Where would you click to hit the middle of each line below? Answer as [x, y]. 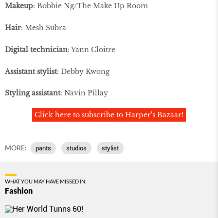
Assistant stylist [31, 71]
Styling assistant [33, 93]
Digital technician [36, 49]
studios [76, 148]
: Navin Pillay [84, 93]
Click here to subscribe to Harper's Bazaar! [109, 115]
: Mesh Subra [44, 27]
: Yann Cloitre [91, 49]
